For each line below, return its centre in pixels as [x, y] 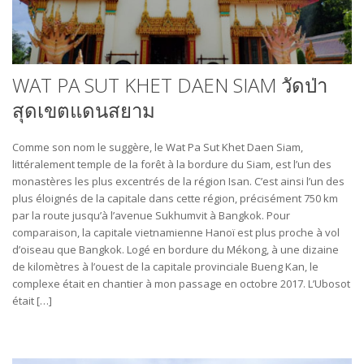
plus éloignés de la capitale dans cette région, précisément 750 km [175, 198]
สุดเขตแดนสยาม [84, 110]
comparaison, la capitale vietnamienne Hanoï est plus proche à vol [176, 232]
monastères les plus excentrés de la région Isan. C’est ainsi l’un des [178, 181]
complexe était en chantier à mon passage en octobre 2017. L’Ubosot [181, 283]
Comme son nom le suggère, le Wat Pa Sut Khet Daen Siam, [158, 147]
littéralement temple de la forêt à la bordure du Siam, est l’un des [172, 164]
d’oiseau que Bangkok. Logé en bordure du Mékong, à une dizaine [175, 249]
